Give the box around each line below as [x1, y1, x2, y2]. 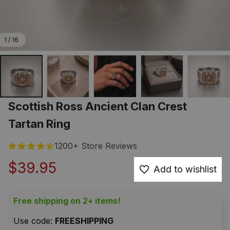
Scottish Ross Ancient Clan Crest [8, 100, 187, 113]
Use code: [13, 216, 55, 226]
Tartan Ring [8, 117, 70, 131]
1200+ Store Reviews [54, 141, 137, 151]
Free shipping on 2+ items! [13, 196, 121, 206]
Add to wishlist [154, 164, 217, 175]
